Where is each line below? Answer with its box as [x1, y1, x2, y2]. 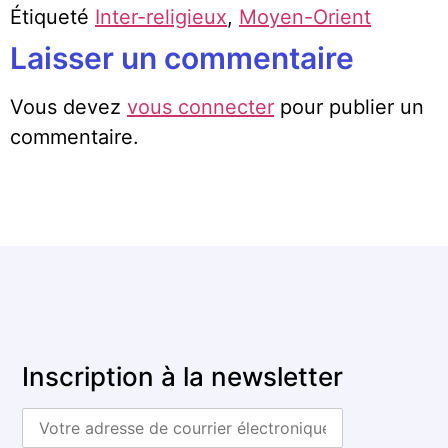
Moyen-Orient [239, 4, 371, 29]
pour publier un [274, 94, 424, 119]
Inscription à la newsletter [22, 361, 344, 393]
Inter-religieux [95, 4, 227, 29]
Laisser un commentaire [10, 39, 354, 76]
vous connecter [127, 94, 274, 119]
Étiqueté [10, 4, 95, 29]
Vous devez [10, 94, 127, 119]
